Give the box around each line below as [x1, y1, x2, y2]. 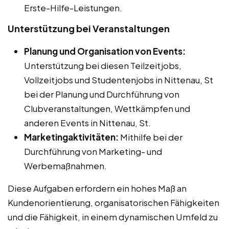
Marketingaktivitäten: [24, 131, 119, 143]
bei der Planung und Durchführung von [24, 88, 179, 100]
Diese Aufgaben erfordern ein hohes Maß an [8, 182, 187, 194]
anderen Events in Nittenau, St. [24, 117, 151, 128]
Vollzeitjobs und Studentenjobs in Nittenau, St [24, 74, 213, 85]
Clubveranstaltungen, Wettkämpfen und [24, 102, 190, 114]
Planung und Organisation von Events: [24, 45, 186, 57]
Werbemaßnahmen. [24, 159, 107, 171]
